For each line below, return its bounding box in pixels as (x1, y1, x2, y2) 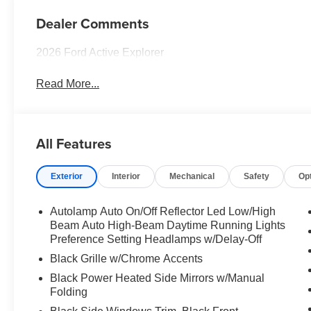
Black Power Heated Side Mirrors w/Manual (50, 272, 265, 285)
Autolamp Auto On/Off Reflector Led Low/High (50, 205, 276, 218)
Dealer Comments (36, 13, 150, 34)
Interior (112, 171, 141, 182)
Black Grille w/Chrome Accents (50, 253, 203, 265)
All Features (36, 133, 112, 154)
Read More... (36, 78, 100, 90)
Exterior (51, 171, 83, 182)
